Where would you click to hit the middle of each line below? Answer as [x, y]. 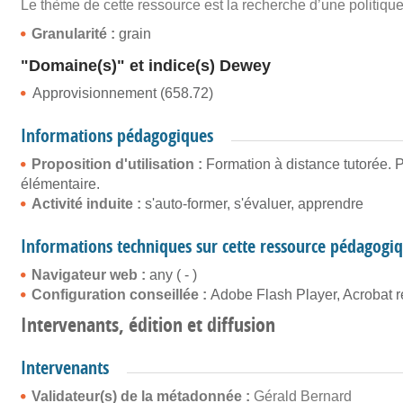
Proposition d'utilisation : [119, 164]
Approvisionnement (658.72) [123, 93]
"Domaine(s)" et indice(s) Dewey [146, 66]
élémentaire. [60, 184]
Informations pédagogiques [117, 135]
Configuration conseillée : [121, 295]
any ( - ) [173, 275]
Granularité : [75, 34]
